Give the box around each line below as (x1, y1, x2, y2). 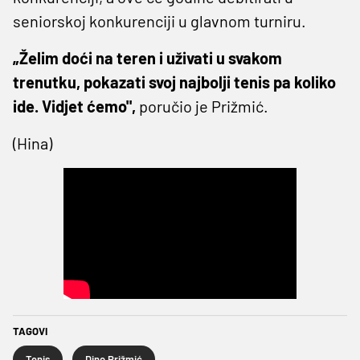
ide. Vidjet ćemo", (13, 96, 136, 116)
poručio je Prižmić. (136, 96, 268, 116)
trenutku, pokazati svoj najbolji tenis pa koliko (13, 72, 336, 92)
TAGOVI (13, 324, 47, 337)
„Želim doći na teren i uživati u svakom (13, 47, 282, 67)
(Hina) (13, 133, 52, 153)
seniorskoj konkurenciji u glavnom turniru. (13, 10, 306, 31)
